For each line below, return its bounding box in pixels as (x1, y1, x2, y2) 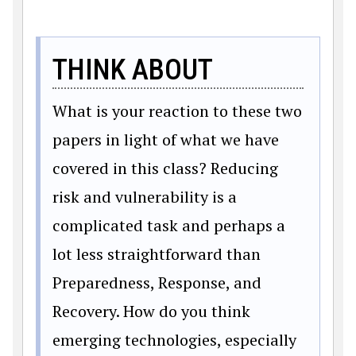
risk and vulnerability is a (52, 185, 237, 207)
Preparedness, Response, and (52, 271, 261, 293)
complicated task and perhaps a (52, 214, 285, 236)
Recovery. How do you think (52, 300, 250, 322)
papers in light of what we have (52, 128, 279, 150)
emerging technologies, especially (52, 328, 296, 350)
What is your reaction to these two (52, 99, 302, 122)
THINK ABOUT (52, 52, 213, 87)
